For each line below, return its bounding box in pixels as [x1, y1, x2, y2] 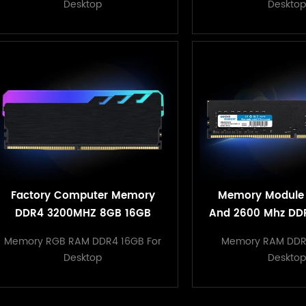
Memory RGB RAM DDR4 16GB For [4, 233, 162, 249]
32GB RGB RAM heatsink [18, 222, 148, 240]
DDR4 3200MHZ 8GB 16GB [14, 204, 151, 222]
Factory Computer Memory [10, 186, 155, 204]
